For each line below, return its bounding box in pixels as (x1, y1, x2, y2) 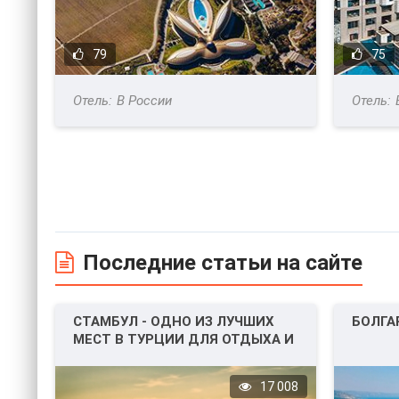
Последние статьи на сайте (83, 250, 362, 276)
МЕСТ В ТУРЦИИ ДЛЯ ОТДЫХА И (73, 331, 294, 348)
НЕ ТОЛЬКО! (73, 349, 155, 366)
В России (117, 93, 172, 110)
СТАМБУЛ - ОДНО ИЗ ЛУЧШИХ (73, 313, 274, 330)
